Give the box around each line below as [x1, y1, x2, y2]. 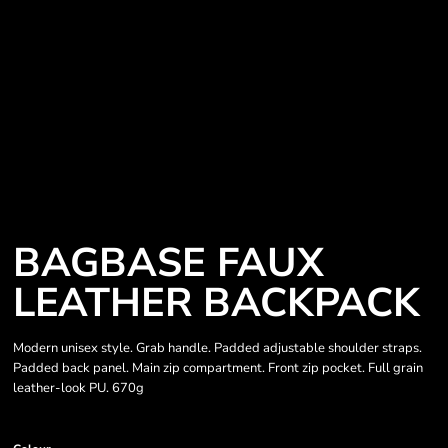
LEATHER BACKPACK [13, 276, 420, 330]
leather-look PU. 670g [13, 379, 144, 397]
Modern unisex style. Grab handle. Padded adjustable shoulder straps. [13, 339, 422, 357]
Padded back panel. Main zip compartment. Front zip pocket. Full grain [13, 359, 423, 377]
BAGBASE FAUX [13, 236, 324, 290]
